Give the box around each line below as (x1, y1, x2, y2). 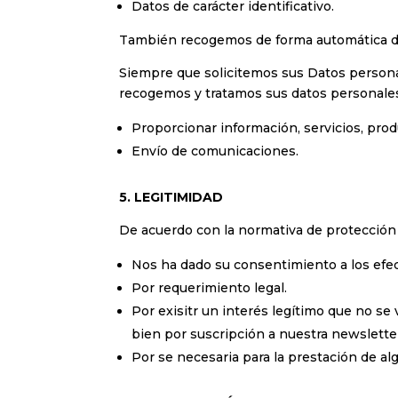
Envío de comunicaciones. (131, 142, 299, 159)
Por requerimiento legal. (131, 279, 288, 296)
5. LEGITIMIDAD (119, 188, 224, 205)
